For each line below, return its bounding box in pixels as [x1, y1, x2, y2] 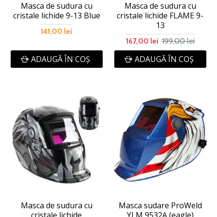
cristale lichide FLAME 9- [117, 10, 204, 21]
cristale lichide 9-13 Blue [13, 10, 100, 21]
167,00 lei [125, 36, 158, 46]
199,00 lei [161, 36, 195, 46]
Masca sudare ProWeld [118, 200, 202, 211]
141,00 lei [41, 27, 73, 36]
